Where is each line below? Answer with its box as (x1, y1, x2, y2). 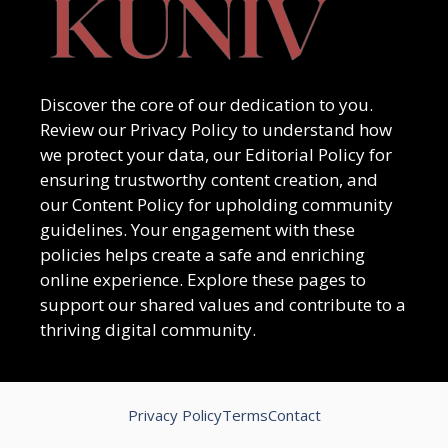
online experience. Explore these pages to (40, 267, 366, 291)
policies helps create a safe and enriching (40, 242, 365, 266)
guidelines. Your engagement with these (40, 217, 355, 241)
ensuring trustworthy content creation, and (40, 167, 378, 191)
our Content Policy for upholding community (40, 192, 393, 216)
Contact (267, 404, 321, 425)
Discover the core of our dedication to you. (40, 92, 373, 116)
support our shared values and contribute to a (40, 292, 406, 316)
